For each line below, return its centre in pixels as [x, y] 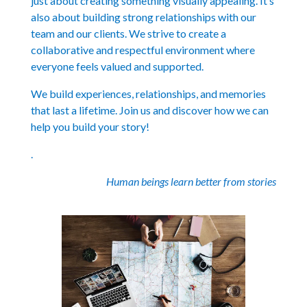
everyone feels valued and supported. [117, 66]
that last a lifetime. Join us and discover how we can [149, 110]
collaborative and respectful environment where [143, 50]
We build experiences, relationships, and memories [148, 94]
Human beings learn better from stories [192, 181]
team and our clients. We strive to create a [128, 33]
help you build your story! [90, 126]
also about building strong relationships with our [143, 17]
